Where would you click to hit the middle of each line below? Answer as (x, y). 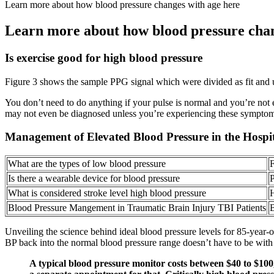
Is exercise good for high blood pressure (104, 57)
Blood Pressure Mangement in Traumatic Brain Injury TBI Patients (137, 207)
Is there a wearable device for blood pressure (94, 178)
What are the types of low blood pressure (87, 163)
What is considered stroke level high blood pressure (107, 193)
